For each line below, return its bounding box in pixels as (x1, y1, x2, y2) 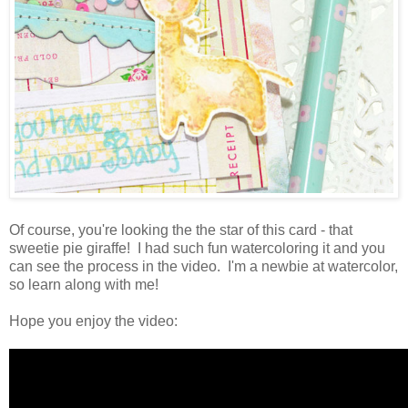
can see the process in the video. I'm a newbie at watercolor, (9, 258, 398, 274)
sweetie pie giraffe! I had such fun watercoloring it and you (9, 240, 385, 256)
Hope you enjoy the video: (9, 312, 178, 329)
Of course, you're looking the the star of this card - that (9, 221, 352, 238)
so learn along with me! (9, 276, 158, 292)
